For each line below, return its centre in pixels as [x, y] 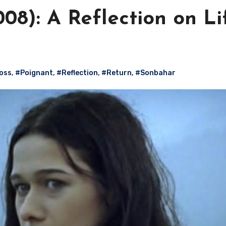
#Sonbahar [155, 73]
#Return [117, 73]
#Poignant [34, 73]
